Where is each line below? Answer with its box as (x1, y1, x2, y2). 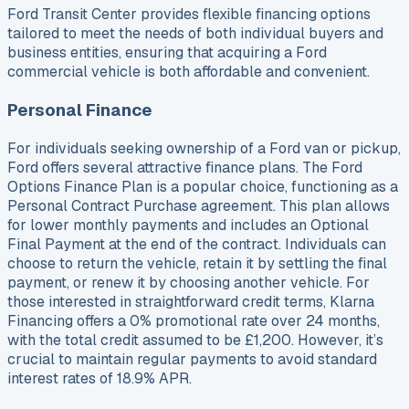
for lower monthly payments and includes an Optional (7, 215, 369, 235)
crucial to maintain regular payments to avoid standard (7, 349, 377, 369)
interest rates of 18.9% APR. (7, 368, 192, 388)
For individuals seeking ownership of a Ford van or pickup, (7, 138, 401, 158)
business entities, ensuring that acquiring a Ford (7, 43, 327, 63)
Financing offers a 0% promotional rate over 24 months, (7, 310, 380, 330)
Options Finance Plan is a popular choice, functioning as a (7, 176, 398, 196)
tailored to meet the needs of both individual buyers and (7, 24, 383, 44)
